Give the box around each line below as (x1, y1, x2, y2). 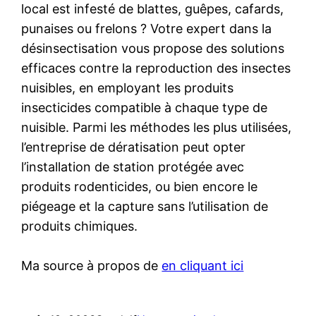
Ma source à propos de (21, 257, 162, 273)
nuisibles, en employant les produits (21, 80, 234, 95)
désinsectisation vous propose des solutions (21, 40, 285, 56)
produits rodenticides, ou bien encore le (21, 178, 258, 194)
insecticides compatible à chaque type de (21, 99, 268, 115)
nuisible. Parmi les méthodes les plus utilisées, (21, 119, 292, 135)
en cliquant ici (162, 257, 244, 273)
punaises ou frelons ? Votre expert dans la (21, 20, 272, 36)
